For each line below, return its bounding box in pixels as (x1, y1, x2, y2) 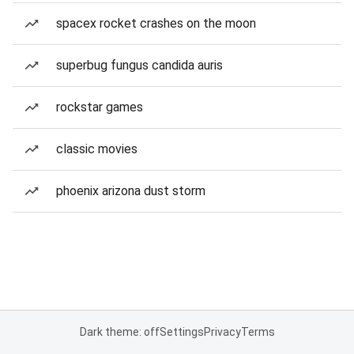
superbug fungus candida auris (56, 58, 223, 73)
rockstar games (56, 100, 143, 115)
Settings (159, 326, 204, 338)
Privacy (203, 326, 241, 338)
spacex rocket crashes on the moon (56, 16, 256, 31)
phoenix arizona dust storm (56, 183, 205, 198)
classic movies (56, 141, 137, 156)
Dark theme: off (79, 326, 160, 338)
